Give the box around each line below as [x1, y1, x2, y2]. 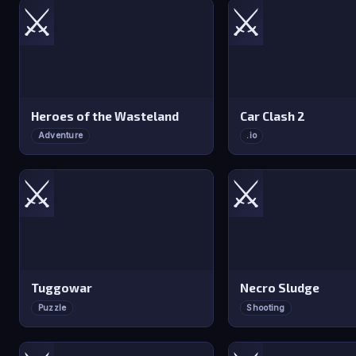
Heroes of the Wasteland [31, 108, 180, 123]
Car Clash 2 [240, 108, 306, 123]
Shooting [246, 303, 285, 313]
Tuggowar [31, 281, 93, 296]
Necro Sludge [240, 281, 320, 296]
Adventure [37, 130, 83, 141]
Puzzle [37, 303, 67, 313]
